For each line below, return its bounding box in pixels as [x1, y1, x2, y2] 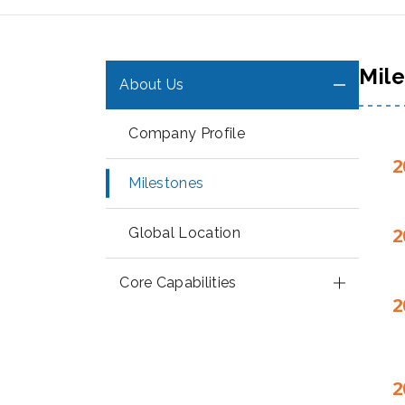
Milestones [128, 174, 204, 192]
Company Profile [128, 125, 246, 142]
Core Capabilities [119, 274, 237, 291]
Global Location [128, 224, 241, 241]
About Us [119, 76, 184, 93]
